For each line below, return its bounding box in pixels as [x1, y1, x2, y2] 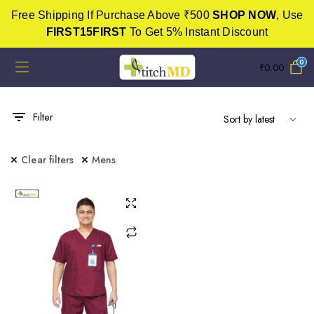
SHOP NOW [212, 9, 276, 21]
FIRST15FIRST [46, 26, 127, 38]
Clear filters [21, 153, 74, 167]
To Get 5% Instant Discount [126, 26, 268, 38]
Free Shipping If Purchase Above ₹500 [11, 9, 212, 21]
